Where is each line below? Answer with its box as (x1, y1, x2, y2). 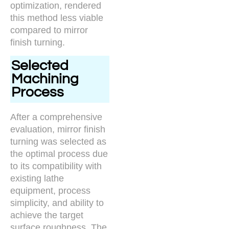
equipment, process (10, 185, 90, 196)
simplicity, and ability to (10, 197, 104, 208)
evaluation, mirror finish (10, 124, 105, 134)
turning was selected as (10, 136, 106, 147)
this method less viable (10, 12, 103, 23)
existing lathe (10, 173, 64, 184)
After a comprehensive (10, 111, 102, 122)
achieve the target (10, 210, 83, 220)
